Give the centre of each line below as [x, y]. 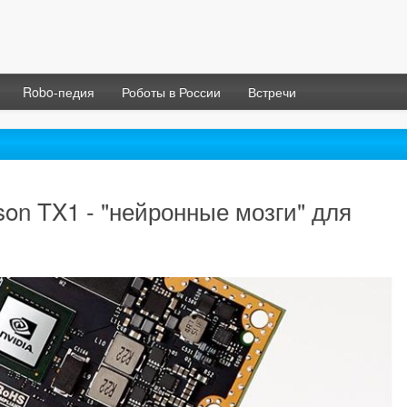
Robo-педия [59, 92]
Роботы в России [171, 92]
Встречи [272, 92]
